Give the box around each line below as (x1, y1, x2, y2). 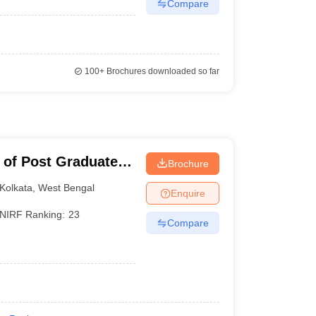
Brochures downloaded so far (104, 66, 219, 76)
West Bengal (38, 181, 95, 193)
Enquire (170, 187, 205, 199)
